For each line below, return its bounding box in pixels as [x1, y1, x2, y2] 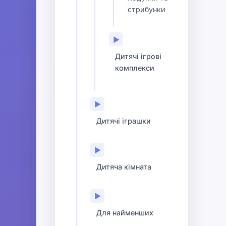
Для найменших [96, 208, 153, 217]
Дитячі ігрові [115, 52, 161, 61]
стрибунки [128, 5, 165, 14]
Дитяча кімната [96, 162, 151, 171]
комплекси [115, 64, 154, 72]
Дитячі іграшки [96, 117, 151, 125]
